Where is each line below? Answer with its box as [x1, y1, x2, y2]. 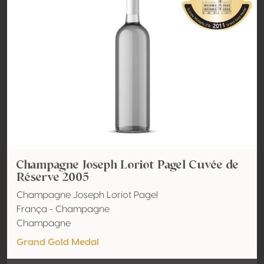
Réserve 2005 [16, 169, 89, 185]
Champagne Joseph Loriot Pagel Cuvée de [16, 156, 239, 173]
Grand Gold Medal [16, 237, 99, 247]
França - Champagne [16, 204, 110, 214]
